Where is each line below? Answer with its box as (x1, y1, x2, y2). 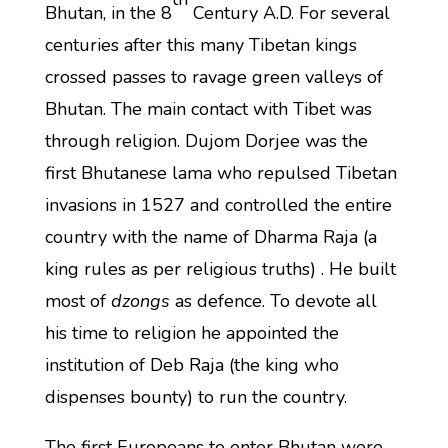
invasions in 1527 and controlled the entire (44, 193, 392, 217)
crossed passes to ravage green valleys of (44, 65, 383, 89)
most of (44, 289, 111, 313)
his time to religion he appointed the (44, 321, 339, 345)
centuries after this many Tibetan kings (44, 33, 357, 57)
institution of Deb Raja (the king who (44, 353, 339, 377)
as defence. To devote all (169, 289, 377, 313)
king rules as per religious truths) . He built (44, 257, 396, 281)
